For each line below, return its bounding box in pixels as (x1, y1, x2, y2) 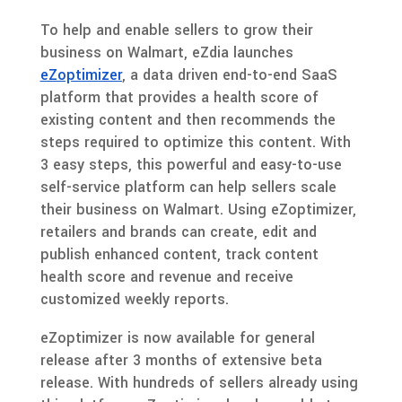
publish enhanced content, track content (39, 243, 319, 265)
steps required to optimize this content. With (39, 131, 351, 153)
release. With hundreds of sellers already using (39, 371, 358, 393)
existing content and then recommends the (39, 109, 336, 130)
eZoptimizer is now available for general (39, 327, 315, 348)
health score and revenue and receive (39, 266, 293, 287)
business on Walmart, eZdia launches (39, 41, 293, 63)
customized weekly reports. (39, 288, 229, 310)
